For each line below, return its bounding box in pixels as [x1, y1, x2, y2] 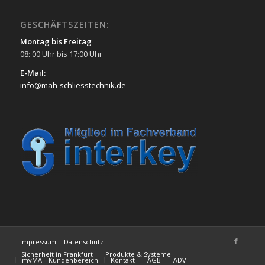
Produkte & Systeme [105, 249, 171, 258]
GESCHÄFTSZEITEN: [20, 18, 109, 30]
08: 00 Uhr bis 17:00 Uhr [20, 48, 102, 59]
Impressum [20, 237, 58, 246]
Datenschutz [63, 237, 104, 246]
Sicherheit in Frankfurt [21, 249, 93, 258]
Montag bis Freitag [20, 35, 92, 47]
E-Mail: [20, 67, 46, 78]
